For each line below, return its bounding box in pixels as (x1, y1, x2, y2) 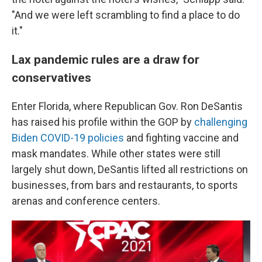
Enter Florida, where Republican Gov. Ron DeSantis (12, 100, 243, 113)
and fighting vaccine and (124, 132, 239, 144)
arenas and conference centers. (12, 195, 160, 208)
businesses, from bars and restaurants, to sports (12, 179, 238, 192)
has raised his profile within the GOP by (12, 116, 194, 129)
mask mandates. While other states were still (12, 147, 220, 160)
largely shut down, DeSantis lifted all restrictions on (12, 163, 248, 176)
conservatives (12, 70, 91, 85)
